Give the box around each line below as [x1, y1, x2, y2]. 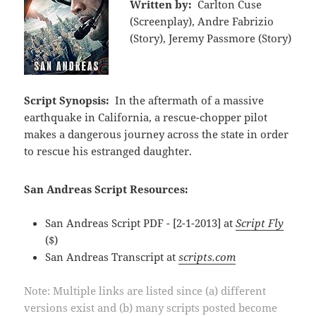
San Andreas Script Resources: [24, 181, 189, 196]
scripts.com [178, 249, 236, 264]
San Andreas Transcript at [45, 249, 179, 264]
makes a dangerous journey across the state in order [24, 126, 289, 141]
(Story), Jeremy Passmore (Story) [130, 30, 292, 45]
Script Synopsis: [24, 92, 110, 107]
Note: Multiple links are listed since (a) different [24, 283, 267, 298]
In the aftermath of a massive [114, 92, 264, 107]
